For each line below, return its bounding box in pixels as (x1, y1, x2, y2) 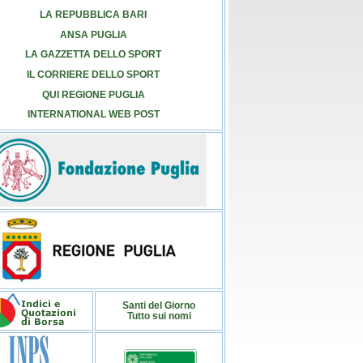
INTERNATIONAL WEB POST (27, 109, 160, 120)
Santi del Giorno (122, 300, 195, 310)
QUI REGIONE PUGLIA (41, 88, 145, 100)
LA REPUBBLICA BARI (40, 9, 147, 20)
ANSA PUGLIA (59, 28, 127, 40)
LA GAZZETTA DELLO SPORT (25, 49, 161, 60)
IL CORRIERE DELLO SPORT (27, 69, 160, 80)
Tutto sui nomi (126, 310, 191, 321)
